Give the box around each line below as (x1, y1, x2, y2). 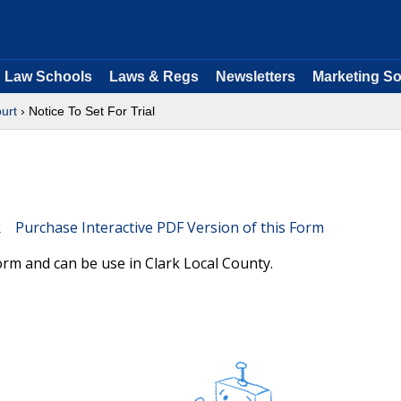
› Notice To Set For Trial (17, 104, 155, 118)
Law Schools (4, 69, 92, 84)
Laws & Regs (109, 69, 199, 84)
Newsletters (216, 69, 295, 84)
